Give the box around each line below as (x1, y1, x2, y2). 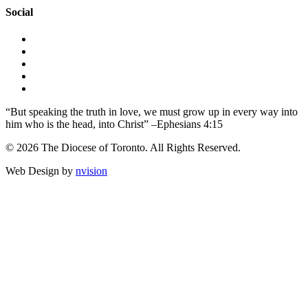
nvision (76, 165, 107, 177)
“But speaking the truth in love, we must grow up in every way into (5, 106, 298, 118)
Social (5, 6, 33, 19)
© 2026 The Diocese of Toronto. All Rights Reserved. (5, 142, 241, 154)
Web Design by (5, 165, 76, 177)
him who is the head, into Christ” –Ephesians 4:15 (5, 118, 223, 131)
